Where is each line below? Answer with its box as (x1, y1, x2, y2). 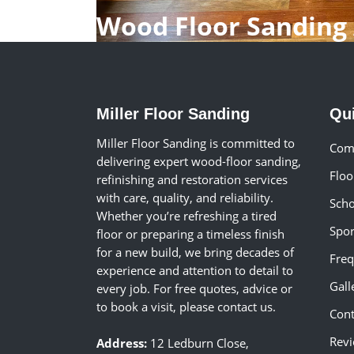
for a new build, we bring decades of (96, 244, 294, 261)
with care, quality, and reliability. (96, 190, 273, 206)
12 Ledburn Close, (147, 335, 249, 352)
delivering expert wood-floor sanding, (96, 153, 301, 170)
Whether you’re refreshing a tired (96, 208, 277, 224)
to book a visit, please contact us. (96, 299, 276, 315)
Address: (96, 335, 147, 352)
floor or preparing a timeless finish (96, 226, 284, 243)
